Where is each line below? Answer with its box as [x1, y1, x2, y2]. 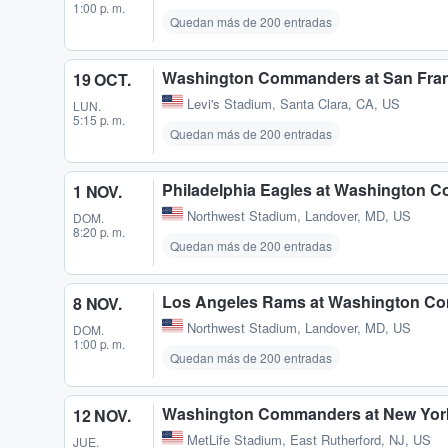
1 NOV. [73, 179, 122, 203]
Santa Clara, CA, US [280, 93, 400, 113]
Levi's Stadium [187, 93, 272, 113]
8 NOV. [73, 291, 122, 315]
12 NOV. [73, 404, 131, 428]
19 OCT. [73, 67, 131, 91]
